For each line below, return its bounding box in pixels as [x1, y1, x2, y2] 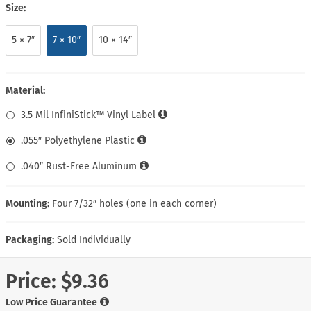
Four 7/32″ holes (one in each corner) [52, 197, 217, 210]
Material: [6, 84, 45, 96]
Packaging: [6, 233, 54, 246]
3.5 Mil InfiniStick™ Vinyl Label [21, 108, 155, 121]
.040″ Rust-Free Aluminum [21, 160, 137, 172]
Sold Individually [57, 233, 131, 246]
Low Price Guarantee [6, 296, 97, 308]
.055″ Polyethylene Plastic [21, 134, 135, 146]
